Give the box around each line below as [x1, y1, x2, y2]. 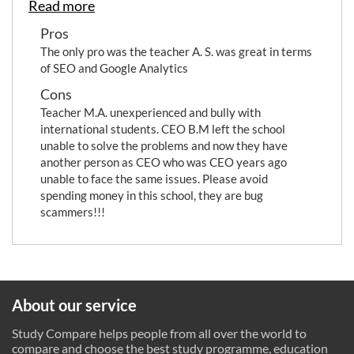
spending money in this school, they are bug [40, 188, 263, 202]
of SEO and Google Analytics [40, 61, 188, 75]
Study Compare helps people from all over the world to [12, 326, 307, 341]
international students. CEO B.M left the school [40, 122, 285, 136]
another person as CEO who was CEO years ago [40, 155, 287, 169]
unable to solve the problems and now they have [40, 138, 288, 153]
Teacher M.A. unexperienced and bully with [40, 105, 261, 119]
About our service [12, 296, 137, 314]
